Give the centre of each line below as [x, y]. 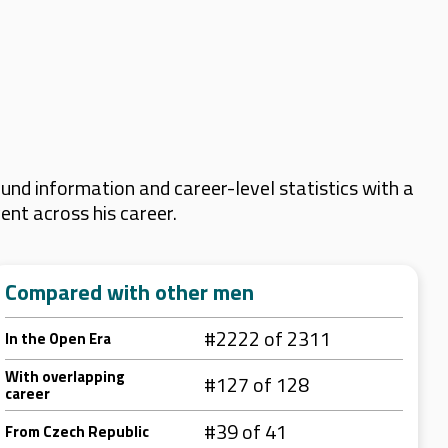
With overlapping [65, 376]
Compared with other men [129, 292]
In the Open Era [58, 338]
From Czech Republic [77, 431]
